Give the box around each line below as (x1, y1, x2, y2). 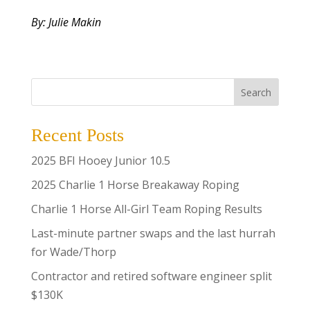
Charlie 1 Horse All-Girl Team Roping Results (30, 201, 262, 217)
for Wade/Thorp (30, 244, 116, 260)
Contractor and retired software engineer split (30, 268, 272, 284)
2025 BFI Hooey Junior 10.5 (30, 153, 170, 169)
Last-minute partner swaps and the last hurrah (30, 226, 275, 241)
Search (241, 85, 272, 99)
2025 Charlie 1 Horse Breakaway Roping (30, 177, 239, 193)
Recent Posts (30, 125, 124, 146)
